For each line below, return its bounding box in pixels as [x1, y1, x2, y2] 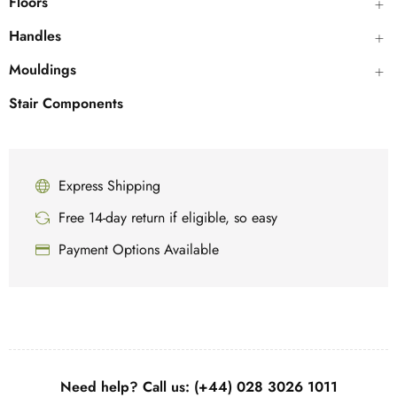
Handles [9, 26, 61, 47]
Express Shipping [58, 175, 160, 197]
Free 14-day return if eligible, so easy [58, 207, 277, 229]
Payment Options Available [58, 239, 219, 261]
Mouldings [9, 59, 76, 81]
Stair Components [9, 93, 123, 114]
